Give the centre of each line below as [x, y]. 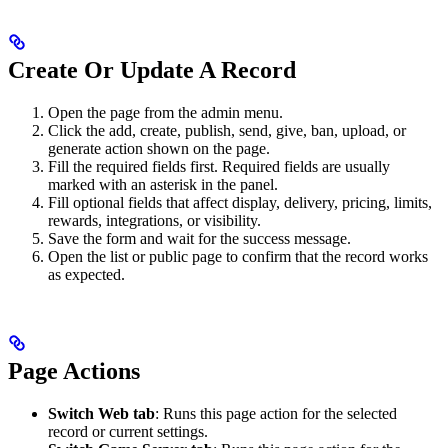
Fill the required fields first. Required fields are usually [219, 167]
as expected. [86, 275]
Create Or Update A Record [152, 70]
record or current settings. [128, 432]
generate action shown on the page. [159, 149]
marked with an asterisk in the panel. [163, 185]
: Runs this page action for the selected [276, 414]
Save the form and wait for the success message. [199, 239]
